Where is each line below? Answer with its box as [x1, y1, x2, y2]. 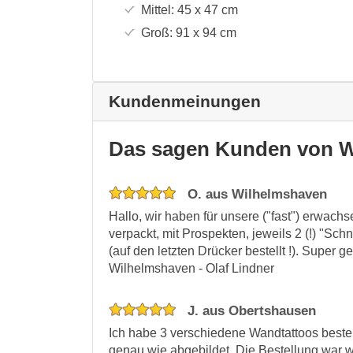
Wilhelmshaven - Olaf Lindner [109, 261, 274, 275]
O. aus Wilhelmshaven [184, 186, 327, 202]
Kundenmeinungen [109, 91, 261, 110]
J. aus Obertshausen [184, 303, 316, 318]
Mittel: [140, 2, 174, 17]
